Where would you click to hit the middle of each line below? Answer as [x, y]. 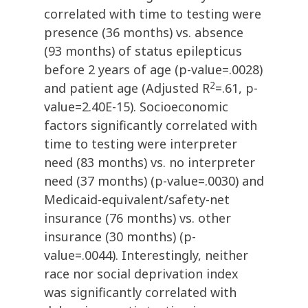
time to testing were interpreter [141, 144]
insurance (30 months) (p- [120, 237]
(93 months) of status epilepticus [143, 51]
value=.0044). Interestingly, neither [146, 255]
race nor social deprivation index [141, 274]
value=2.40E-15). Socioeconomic [136, 107]
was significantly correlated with [140, 293]
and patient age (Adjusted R [127, 88]
